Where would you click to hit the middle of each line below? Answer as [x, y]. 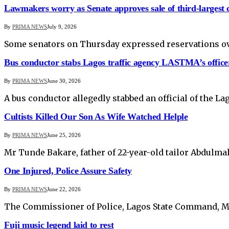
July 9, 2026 [62, 27]
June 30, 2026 [64, 81]
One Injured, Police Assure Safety [68, 171]
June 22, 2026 [64, 189]
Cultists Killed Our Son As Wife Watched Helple [96, 117]
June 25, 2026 [64, 135]
